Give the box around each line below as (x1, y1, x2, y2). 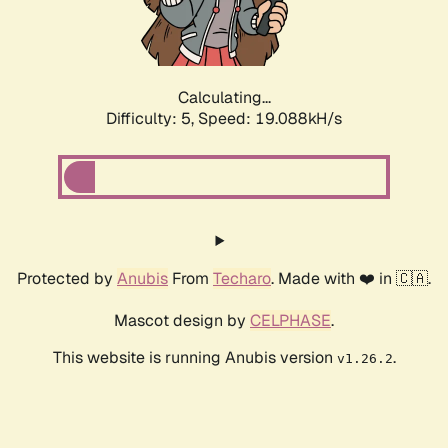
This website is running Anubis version (52, 347, 337, 369)
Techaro (213, 268, 271, 290)
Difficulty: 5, (106, 108, 198, 130)
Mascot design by (114, 310, 250, 332)
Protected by (17, 268, 117, 290)
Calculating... (177, 87, 271, 109)
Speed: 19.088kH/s (198, 108, 342, 130)
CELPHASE (250, 310, 331, 332)
